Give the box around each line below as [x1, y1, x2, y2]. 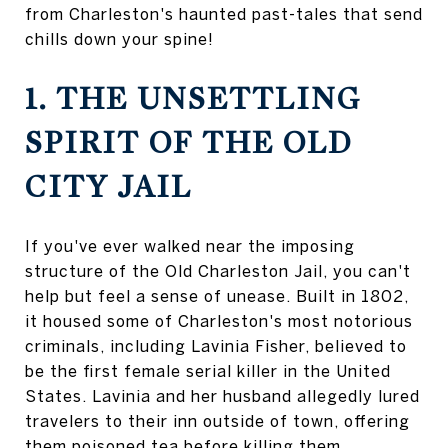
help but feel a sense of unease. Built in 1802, [25, 286, 409, 305]
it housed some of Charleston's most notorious [25, 311, 413, 330]
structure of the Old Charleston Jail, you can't [25, 261, 411, 280]
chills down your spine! [25, 29, 214, 48]
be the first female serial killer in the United [25, 361, 391, 380]
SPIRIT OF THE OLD [25, 123, 352, 162]
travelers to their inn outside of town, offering [25, 411, 410, 430]
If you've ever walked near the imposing [25, 236, 355, 255]
